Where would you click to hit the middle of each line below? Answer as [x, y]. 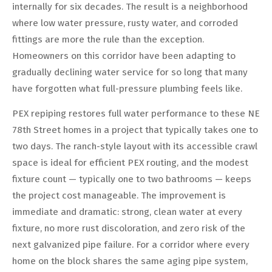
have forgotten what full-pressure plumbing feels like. [127, 88]
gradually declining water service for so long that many [130, 72]
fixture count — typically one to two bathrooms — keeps [132, 179]
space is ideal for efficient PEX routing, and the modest [130, 162]
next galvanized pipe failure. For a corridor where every [131, 244]
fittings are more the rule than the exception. [108, 39]
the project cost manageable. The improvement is [119, 195]
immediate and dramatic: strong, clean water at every [127, 212]
